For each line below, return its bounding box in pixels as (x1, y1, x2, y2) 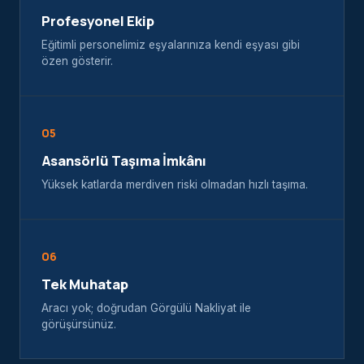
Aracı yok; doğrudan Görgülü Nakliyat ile (41, 301, 251, 314)
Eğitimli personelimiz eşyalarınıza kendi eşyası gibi (41, 37, 300, 51)
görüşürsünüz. (41, 317, 116, 331)
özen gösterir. (41, 54, 113, 67)
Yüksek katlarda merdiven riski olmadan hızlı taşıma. (41, 177, 308, 191)
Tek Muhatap (41, 274, 128, 293)
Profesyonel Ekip (41, 11, 154, 30)
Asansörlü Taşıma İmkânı (41, 150, 206, 170)
